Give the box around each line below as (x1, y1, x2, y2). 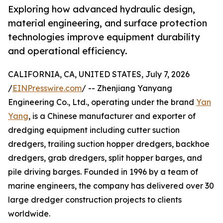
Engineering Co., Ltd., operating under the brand (8, 97, 196, 108)
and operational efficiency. (8, 45, 127, 57)
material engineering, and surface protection (8, 17, 207, 29)
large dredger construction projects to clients (8, 195, 182, 205)
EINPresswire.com (12, 83, 82, 94)
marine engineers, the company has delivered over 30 (8, 181, 214, 191)
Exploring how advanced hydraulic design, (8, 3, 195, 15)
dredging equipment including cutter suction (8, 125, 180, 135)
